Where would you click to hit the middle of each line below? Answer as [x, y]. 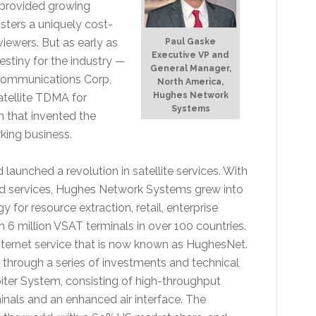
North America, [191, 81]
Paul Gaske [191, 41]
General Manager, [190, 68]
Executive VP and [191, 55]
